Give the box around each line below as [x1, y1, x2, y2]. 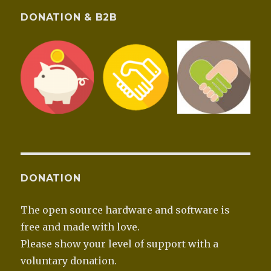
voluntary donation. [21, 255, 117, 267]
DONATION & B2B [21, 11, 117, 24]
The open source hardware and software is [21, 204, 230, 217]
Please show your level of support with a [21, 238, 219, 250]
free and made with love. [21, 221, 140, 233]
